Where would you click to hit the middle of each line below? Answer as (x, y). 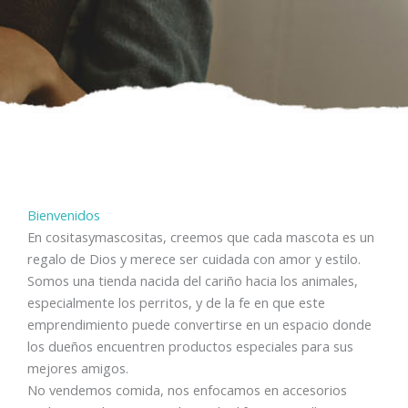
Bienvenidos (64, 215)
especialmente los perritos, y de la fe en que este (176, 302)
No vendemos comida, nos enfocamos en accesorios (187, 390)
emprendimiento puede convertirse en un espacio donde (199, 324)
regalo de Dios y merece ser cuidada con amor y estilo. (194, 259)
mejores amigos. (78, 368)
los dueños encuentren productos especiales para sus (190, 346)
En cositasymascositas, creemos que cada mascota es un (201, 237)
